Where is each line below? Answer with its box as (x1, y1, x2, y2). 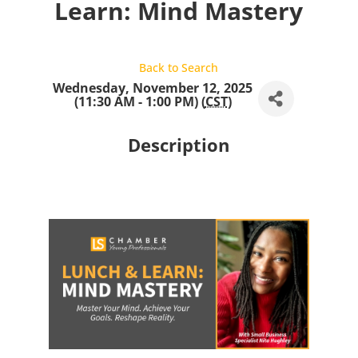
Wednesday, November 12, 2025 (53, 78, 253, 97)
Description (128, 133, 230, 157)
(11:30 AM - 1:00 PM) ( (74, 92, 205, 110)
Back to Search (139, 60, 219, 75)
